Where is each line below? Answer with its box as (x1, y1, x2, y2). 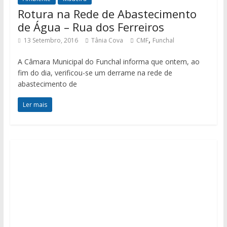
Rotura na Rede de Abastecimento (17, 6, 197, 22)
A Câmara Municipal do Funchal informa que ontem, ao (17, 57, 200, 67)
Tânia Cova (91, 36, 123, 45)
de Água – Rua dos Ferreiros (17, 19, 164, 35)
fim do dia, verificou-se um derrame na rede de (17, 68, 172, 78)
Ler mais (22, 100, 47, 109)
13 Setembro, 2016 (23, 36, 78, 45)
